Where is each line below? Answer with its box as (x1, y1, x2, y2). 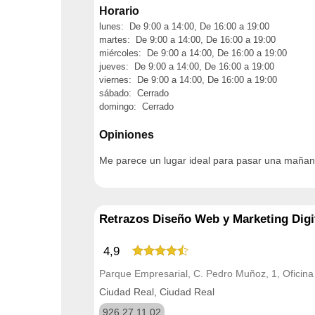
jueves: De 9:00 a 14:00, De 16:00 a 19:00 (99, 60, 274, 72)
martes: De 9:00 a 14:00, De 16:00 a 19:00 (99, 34, 276, 45)
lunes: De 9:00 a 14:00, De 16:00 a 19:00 (99, 20, 269, 32)
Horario (99, 4, 139, 17)
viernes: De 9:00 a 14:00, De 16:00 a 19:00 (99, 74, 277, 85)
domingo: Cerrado (99, 101, 174, 112)
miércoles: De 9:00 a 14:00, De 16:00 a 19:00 (99, 47, 287, 58)
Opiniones (99, 129, 154, 141)
